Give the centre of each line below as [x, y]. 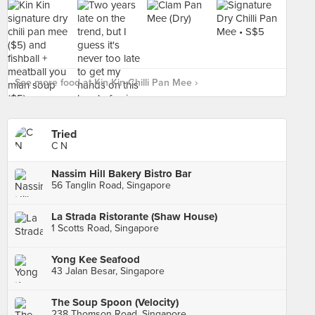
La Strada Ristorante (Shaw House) [134, 217]
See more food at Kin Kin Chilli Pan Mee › [106, 83]
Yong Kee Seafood [96, 259]
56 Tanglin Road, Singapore [111, 185]
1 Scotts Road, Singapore [105, 228]
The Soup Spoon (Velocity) [115, 302]
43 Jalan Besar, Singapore [108, 271]
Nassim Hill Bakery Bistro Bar [121, 174]
